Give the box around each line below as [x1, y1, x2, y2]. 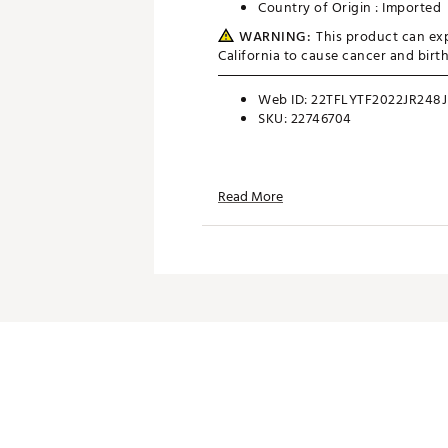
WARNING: [239, 25, 311, 48]
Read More [218, 185, 283, 208]
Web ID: [258, 88, 311, 111]
